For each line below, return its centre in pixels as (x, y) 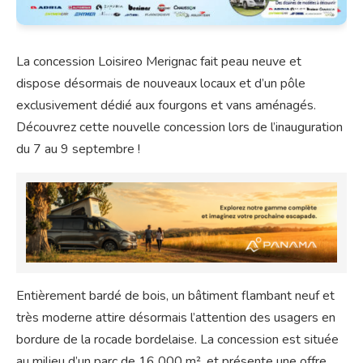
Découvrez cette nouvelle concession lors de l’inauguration (179, 128)
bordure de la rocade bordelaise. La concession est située (177, 339)
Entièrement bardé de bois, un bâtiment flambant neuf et (175, 295)
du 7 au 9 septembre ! (78, 149)
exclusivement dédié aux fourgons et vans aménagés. (166, 106)
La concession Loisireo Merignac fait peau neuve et (159, 62)
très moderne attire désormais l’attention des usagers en (176, 317)
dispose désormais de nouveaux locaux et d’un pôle (161, 84)
